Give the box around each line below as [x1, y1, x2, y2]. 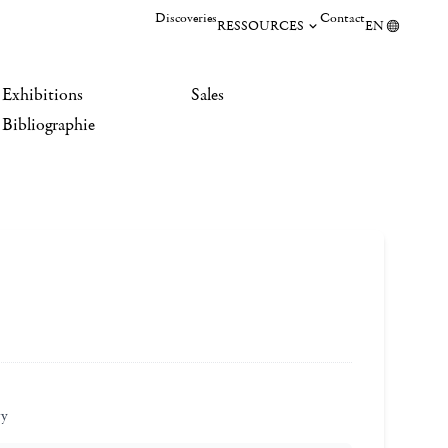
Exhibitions [2, 84, 83, 106]
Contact [320, 9, 365, 27]
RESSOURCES [217, 17, 304, 35]
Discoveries [155, 9, 217, 27]
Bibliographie [2, 114, 95, 136]
